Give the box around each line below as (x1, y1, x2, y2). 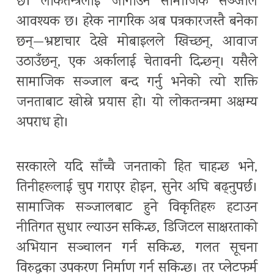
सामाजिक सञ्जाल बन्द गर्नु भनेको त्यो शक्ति (17, 73, 257, 94)
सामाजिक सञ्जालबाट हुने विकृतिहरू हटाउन (17, 198, 257, 219)
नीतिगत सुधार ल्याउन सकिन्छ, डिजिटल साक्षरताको (17, 218, 257, 239)
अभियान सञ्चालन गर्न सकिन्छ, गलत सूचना (17, 239, 257, 259)
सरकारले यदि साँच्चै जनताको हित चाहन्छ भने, (17, 158, 257, 179)
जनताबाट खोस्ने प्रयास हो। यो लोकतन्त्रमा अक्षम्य (17, 93, 257, 114)
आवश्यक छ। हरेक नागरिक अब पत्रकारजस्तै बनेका (17, 12, 257, 33)
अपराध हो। (17, 113, 68, 134)
